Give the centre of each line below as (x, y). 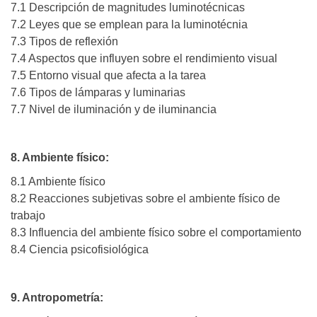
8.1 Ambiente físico (58, 182)
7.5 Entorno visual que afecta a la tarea (108, 76)
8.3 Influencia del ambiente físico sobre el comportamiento (156, 233)
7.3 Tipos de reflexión (64, 42)
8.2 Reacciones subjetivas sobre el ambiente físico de (145, 199)
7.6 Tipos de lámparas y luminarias (98, 93)
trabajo (28, 216)
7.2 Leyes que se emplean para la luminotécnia (129, 25)
